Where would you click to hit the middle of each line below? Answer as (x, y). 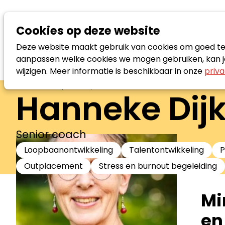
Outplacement (53, 166)
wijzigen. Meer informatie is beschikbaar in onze (110, 71)
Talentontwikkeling (166, 150)
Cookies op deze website (88, 31)
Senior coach (51, 134)
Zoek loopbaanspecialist (76, 85)
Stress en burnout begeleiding (158, 166)
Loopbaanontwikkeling (69, 150)
